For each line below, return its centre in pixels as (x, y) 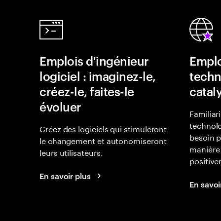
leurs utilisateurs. (71, 152)
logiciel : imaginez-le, (98, 76)
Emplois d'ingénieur (94, 61)
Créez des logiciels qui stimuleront (103, 128)
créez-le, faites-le (87, 91)
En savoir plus (65, 176)
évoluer (60, 107)
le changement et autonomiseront (103, 140)
